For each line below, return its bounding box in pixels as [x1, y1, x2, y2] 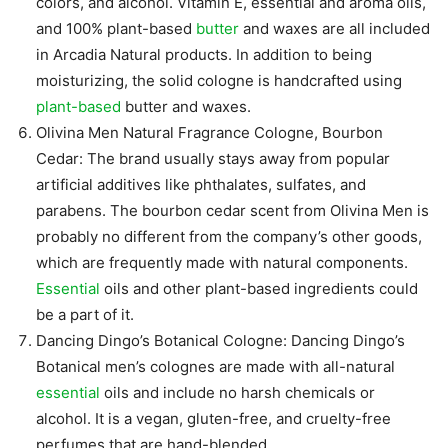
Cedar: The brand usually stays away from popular [36, 149, 390, 169]
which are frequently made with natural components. [36, 253, 408, 273]
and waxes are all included [239, 19, 430, 39]
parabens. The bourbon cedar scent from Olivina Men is [36, 201, 429, 221]
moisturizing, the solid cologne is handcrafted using [36, 71, 402, 91]
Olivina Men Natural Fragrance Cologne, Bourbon [36, 123, 383, 143]
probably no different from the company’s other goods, [36, 227, 422, 247]
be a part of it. [36, 305, 134, 325]
